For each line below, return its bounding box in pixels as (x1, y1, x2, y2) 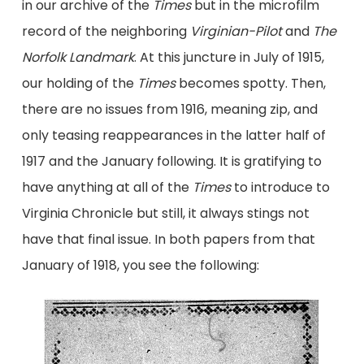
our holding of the (21, 73, 137, 93)
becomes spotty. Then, (175, 73, 326, 93)
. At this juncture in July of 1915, (133, 47, 324, 67)
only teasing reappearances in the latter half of (21, 125, 326, 145)
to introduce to (230, 177, 330, 197)
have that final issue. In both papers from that (21, 229, 315, 249)
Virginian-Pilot (189, 21, 282, 41)
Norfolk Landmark (21, 47, 134, 67)
